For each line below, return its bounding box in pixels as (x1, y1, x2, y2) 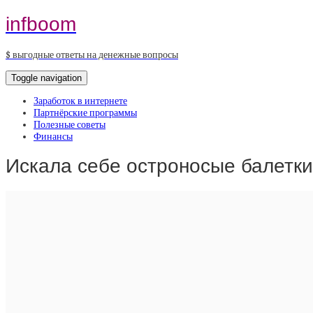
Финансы (34, 130, 73, 143)
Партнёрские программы (34, 106, 137, 119)
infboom (6, 13, 76, 35)
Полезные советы (34, 118, 105, 131)
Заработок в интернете (34, 94, 127, 107)
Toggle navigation (11, 72, 82, 83)
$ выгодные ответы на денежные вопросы (6, 48, 178, 61)
